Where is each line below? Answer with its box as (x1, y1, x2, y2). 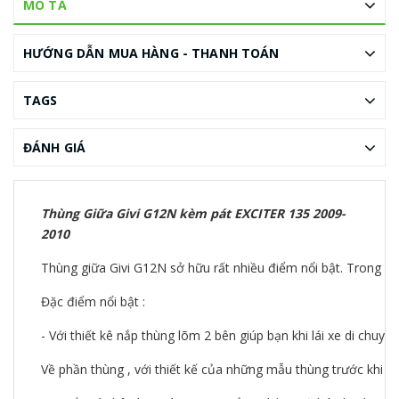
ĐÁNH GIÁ (23, 139, 86, 156)
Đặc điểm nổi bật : (41, 293, 145, 310)
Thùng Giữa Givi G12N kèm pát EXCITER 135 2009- (41, 205, 346, 222)
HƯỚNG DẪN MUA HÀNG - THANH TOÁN (23, 45, 280, 61)
